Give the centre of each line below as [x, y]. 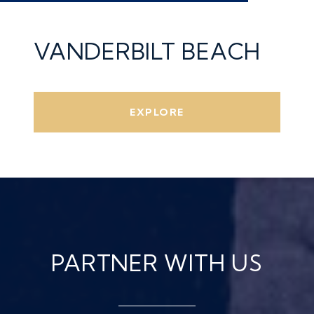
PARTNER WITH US [157, 263]
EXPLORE [157, 112]
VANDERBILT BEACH [147, 52]
